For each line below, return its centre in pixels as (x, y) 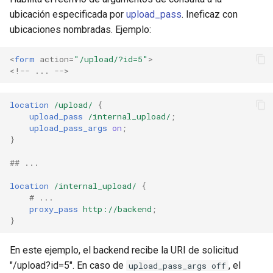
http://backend (117, 209)
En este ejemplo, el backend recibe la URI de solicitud (124, 250)
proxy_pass (54, 209)
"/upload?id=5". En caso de (68, 265)
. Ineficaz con (210, 14)
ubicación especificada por (68, 14)
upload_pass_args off (177, 266)
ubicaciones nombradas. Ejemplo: (80, 30)
